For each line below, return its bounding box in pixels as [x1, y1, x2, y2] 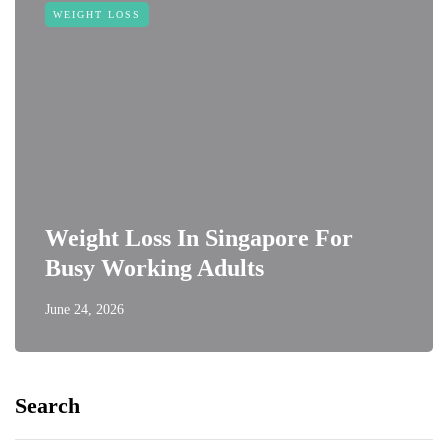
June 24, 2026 [45, 302, 124, 318]
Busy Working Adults [45, 255, 264, 282]
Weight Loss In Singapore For [45, 225, 353, 252]
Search [15, 393, 80, 419]
